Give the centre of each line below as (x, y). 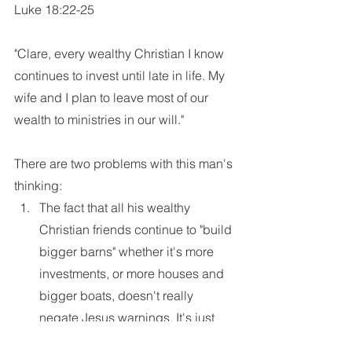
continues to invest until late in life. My (121, 75)
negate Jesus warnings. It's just (128, 317)
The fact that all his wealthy (116, 207)
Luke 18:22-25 (54, 9)
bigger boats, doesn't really (118, 295)
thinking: (38, 185)
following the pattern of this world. (135, 339)
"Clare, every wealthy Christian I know (121, 53)
